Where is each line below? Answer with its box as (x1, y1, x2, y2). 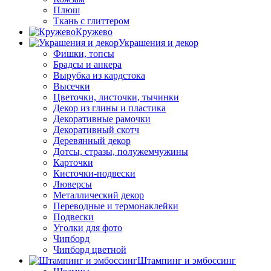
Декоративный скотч (53, 125, 139, 135)
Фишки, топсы (53, 48, 114, 59)
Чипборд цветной (53, 244, 126, 255)
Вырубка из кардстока (53, 70, 145, 81)
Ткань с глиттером (53, 16, 129, 27)
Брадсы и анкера (53, 59, 122, 70)
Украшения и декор (119, 38, 198, 48)
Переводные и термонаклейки (53, 201, 178, 212)
